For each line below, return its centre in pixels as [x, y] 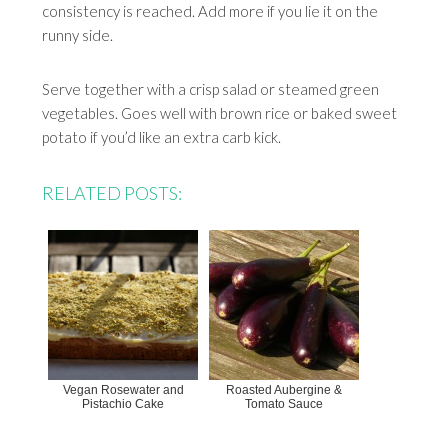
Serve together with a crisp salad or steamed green [211, 89]
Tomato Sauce [284, 404]
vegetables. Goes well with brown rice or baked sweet [220, 113]
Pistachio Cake [123, 404]
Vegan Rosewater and [123, 390]
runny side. [78, 35]
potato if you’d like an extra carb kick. [162, 137]
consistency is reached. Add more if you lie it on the [210, 11]
